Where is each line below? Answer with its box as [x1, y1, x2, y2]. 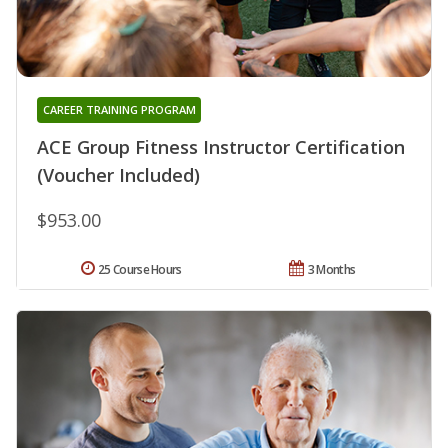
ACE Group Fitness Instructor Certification [37, 134, 405, 159]
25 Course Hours [98, 260, 182, 278]
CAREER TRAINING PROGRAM [42, 101, 196, 117]
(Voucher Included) [37, 162, 200, 187]
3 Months [307, 260, 356, 278]
